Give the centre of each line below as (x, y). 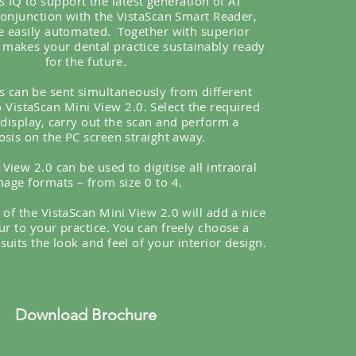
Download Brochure (86, 314)
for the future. (86, 61)
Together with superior (184, 31)
